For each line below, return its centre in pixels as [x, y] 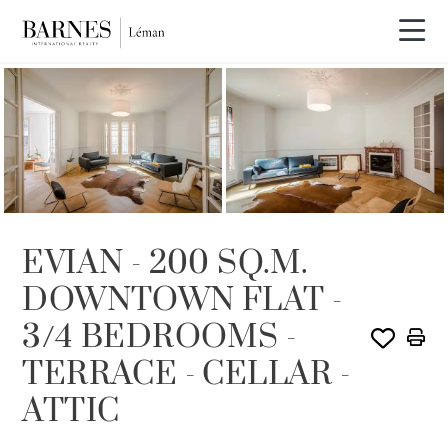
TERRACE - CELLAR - [186, 375]
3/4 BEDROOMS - [159, 338]
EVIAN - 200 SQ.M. [165, 264]
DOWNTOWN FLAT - [182, 301]
